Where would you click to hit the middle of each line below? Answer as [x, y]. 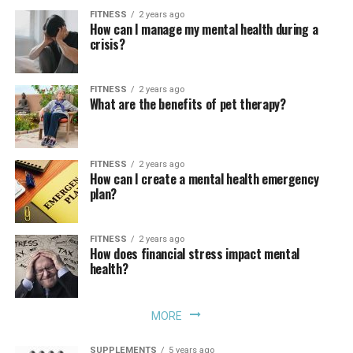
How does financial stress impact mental [195, 254]
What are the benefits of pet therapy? [188, 104]
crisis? [107, 44]
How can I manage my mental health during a [204, 29]
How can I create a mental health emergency [204, 179]
